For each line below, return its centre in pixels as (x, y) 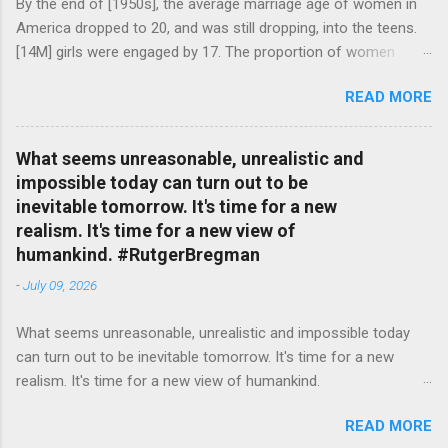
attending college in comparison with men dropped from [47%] (220, 76)
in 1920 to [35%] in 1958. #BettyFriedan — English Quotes (202, 100)
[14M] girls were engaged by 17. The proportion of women (205, 52)
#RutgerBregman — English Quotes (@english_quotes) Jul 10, (218, 405)
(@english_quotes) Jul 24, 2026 (119, 124)
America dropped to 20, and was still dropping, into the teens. (216, 28)
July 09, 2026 (60, 285)
